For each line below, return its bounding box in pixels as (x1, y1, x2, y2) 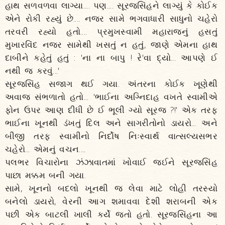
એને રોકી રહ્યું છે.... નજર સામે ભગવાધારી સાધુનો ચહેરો (5, 13, 217, 24)
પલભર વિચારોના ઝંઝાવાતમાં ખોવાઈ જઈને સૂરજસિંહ (5, 156, 217, 168)
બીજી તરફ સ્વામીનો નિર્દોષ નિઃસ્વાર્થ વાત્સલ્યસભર (5, 130, 217, 142)
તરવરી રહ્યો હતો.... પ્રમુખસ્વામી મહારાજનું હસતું (5, 26, 217, 37)
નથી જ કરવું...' (5, 65, 60, 76)
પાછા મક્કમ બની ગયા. (5, 169, 86, 181)
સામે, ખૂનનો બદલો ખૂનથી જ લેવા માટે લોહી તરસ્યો (5, 182, 217, 194)
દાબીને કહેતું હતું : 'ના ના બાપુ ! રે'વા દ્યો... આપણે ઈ (5, 52, 217, 63)
